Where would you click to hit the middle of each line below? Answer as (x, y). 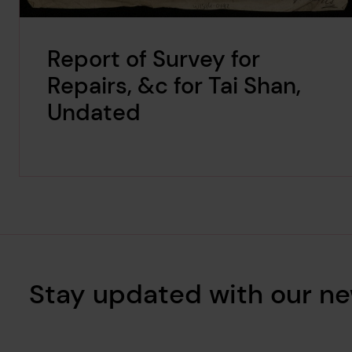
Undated (94, 113)
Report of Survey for (154, 59)
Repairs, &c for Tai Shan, (174, 86)
